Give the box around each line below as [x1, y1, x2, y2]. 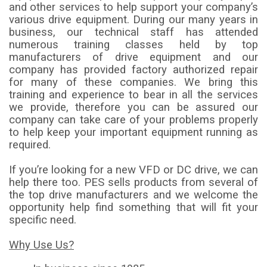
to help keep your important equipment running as [9, 125, 258, 139]
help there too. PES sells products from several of [9, 175, 258, 189]
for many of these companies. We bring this [9, 75, 258, 89]
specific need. [9, 213, 76, 226]
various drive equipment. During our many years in [9, 13, 258, 26]
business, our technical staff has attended [9, 25, 258, 39]
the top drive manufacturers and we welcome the [9, 188, 258, 201]
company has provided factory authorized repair [9, 63, 258, 76]
